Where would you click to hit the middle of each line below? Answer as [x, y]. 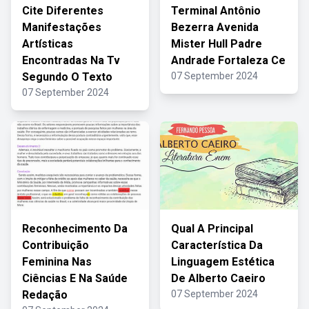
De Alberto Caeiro [218, 278]
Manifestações [62, 27]
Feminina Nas [57, 262]
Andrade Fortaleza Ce [228, 60]
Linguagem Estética [223, 262]
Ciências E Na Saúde [75, 278]
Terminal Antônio [216, 11]
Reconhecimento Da [75, 229]
